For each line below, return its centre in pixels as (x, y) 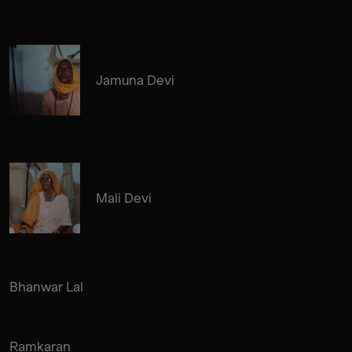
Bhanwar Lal (46, 286)
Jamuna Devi (135, 80)
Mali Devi (124, 198)
